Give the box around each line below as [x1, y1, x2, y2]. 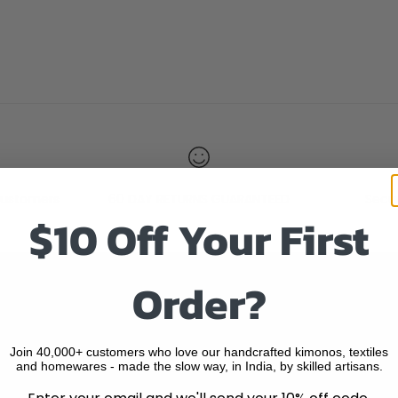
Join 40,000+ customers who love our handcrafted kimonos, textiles [10, 344, 388, 359]
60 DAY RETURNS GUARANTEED [108, 189, 290, 208]
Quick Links [175, 295, 243, 314]
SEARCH [175, 333, 222, 352]
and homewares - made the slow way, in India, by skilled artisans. [15, 358, 383, 373]
